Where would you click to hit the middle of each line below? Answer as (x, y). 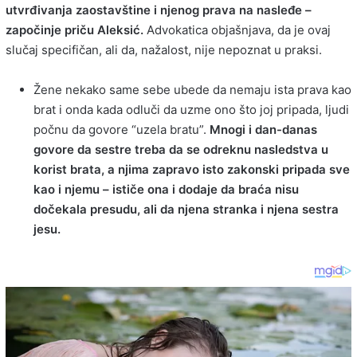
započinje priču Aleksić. (75, 29)
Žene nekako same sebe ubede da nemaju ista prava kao (192, 89)
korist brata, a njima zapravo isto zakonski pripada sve (192, 169)
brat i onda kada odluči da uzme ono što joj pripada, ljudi (191, 109)
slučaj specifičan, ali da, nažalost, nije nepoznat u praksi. (164, 49)
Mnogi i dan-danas (263, 129)
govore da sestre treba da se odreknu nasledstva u (181, 149)
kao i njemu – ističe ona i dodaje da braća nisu (166, 189)
